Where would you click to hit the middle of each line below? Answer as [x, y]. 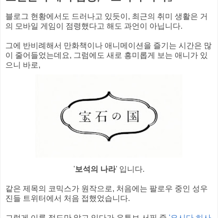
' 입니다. [130, 169]
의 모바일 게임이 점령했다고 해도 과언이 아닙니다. [94, 26]
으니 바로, [23, 65]
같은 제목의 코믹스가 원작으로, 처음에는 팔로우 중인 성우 [107, 188]
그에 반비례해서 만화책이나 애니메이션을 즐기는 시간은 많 [109, 46]
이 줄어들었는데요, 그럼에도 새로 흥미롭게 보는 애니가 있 [107, 55]
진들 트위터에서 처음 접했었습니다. [68, 198]
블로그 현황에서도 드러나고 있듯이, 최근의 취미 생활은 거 [107, 17]
